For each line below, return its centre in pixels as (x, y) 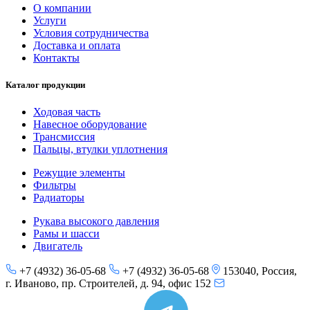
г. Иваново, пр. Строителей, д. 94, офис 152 (110, 283)
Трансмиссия (64, 136)
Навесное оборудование (90, 124)
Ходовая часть (67, 111)
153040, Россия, (258, 271)
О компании (62, 8)
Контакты (56, 57)
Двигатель (58, 246)
